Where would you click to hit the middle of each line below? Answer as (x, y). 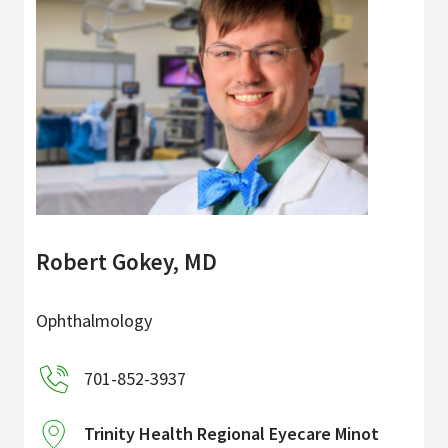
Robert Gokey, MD (126, 261)
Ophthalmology (94, 320)
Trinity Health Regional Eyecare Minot (231, 433)
